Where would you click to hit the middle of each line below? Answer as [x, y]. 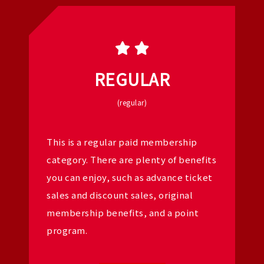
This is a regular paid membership [122, 142]
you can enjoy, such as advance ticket [130, 177]
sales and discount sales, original [120, 195]
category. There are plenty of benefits [131, 159]
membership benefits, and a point [123, 212]
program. [67, 230]
